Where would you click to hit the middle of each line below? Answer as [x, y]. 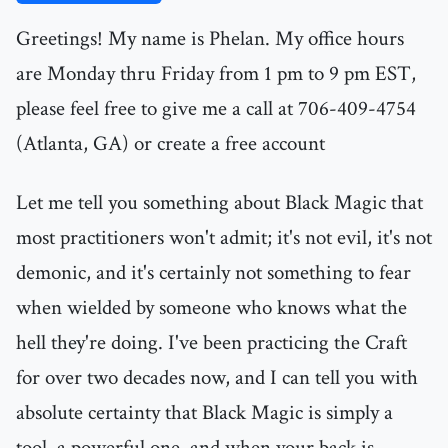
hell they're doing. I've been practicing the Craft [211, 343]
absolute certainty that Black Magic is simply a [204, 413]
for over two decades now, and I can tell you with [217, 378]
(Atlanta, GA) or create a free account [170, 144]
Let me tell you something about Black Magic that [219, 203]
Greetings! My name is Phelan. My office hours [210, 39]
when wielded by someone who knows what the [211, 308]
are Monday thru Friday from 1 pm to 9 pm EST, [216, 74]
